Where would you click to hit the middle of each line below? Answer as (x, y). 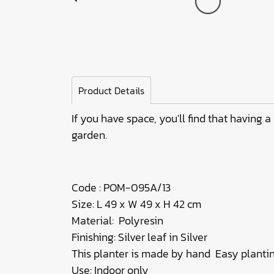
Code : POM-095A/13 (121, 187)
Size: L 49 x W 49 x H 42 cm (136, 204)
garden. (89, 135)
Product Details (111, 91)
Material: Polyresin (124, 220)
